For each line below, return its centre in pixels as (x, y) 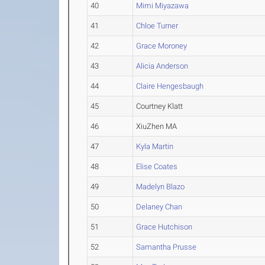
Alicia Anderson (162, 66)
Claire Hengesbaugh (170, 86)
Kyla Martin (155, 146)
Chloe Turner (157, 26)
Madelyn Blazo (161, 187)
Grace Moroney (162, 46)
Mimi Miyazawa (163, 6)
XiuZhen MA (157, 126)
